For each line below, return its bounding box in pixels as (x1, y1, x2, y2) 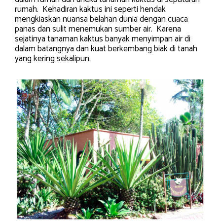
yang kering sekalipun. (15, 52, 91, 66)
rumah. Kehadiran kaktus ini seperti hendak (15, 2, 166, 17)
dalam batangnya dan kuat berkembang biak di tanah (15, 42, 197, 56)
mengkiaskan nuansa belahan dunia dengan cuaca (15, 12, 188, 27)
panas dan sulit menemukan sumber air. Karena (15, 22, 181, 37)
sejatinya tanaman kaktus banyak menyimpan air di (15, 32, 190, 46)
